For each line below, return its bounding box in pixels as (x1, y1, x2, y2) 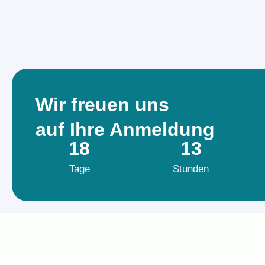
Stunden (173, 163, 209, 175)
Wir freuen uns (35, 94, 169, 116)
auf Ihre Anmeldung (35, 119, 215, 141)
